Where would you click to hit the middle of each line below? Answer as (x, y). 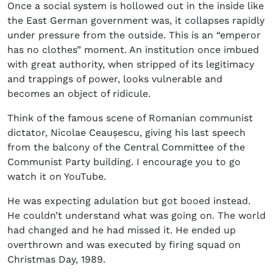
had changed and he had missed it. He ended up (122, 230)
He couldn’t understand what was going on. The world (136, 216)
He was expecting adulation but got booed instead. (129, 201)
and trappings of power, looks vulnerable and (115, 79)
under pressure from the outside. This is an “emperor (134, 35)
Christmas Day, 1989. (56, 260)
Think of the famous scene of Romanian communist (130, 118)
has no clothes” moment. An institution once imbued (133, 50)
